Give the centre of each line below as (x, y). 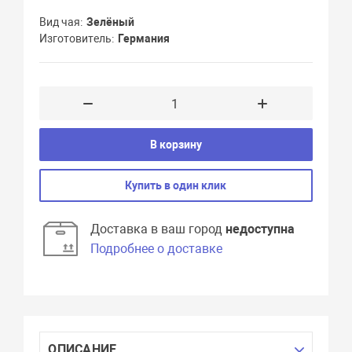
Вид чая (60, 22)
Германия (144, 39)
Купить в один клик (176, 186)
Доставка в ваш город (158, 229)
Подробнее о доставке (157, 249)
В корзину (176, 145)
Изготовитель (76, 39)
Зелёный (111, 22)
